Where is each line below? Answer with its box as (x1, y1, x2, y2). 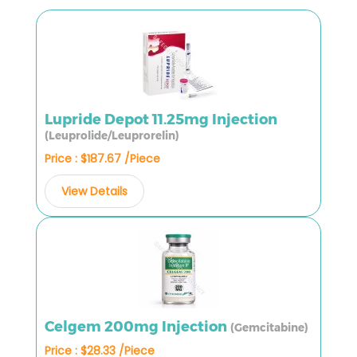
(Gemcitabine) (230, 320, 308, 334)
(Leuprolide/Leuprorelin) (45, 128, 179, 142)
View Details (61, 182, 127, 199)
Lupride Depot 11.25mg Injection (45, 110, 277, 128)
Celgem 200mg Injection (45, 317, 230, 335)
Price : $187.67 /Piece (45, 150, 160, 167)
